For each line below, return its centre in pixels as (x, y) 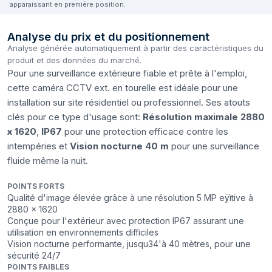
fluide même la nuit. (48, 161)
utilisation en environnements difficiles (83, 233)
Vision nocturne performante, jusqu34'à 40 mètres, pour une (129, 244)
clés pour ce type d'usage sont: (75, 117)
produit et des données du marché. (74, 60)
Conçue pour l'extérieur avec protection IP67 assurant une (126, 221)
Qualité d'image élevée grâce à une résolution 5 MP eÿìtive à (130, 198)
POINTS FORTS (36, 186)
